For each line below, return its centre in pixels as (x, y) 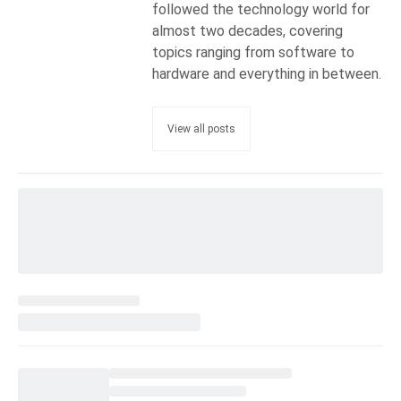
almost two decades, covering (247, 31)
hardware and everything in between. (267, 74)
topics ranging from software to (253, 52)
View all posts (201, 129)
